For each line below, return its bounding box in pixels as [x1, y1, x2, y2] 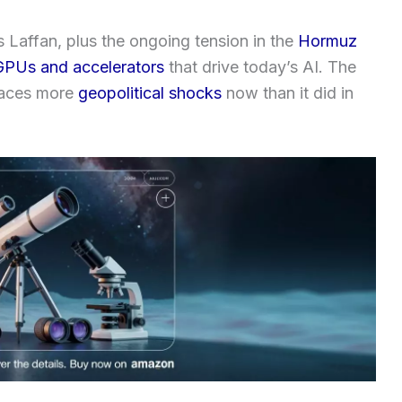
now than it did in [222, 83, 354, 102]
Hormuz [298, 31, 357, 50]
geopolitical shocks [78, 83, 222, 102]
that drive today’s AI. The [164, 57, 356, 76]
